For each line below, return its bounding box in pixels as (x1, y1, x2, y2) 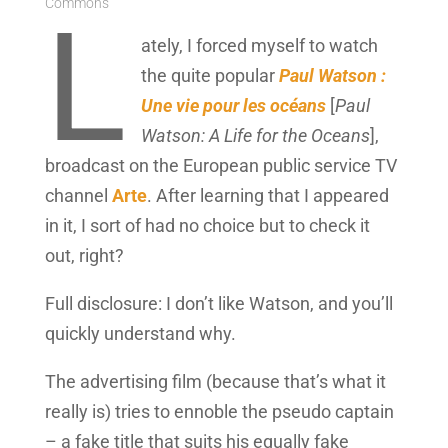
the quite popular (140, 64, 279, 86)
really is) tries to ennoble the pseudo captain (44, 400, 394, 422)
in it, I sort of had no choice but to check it (44, 214, 370, 236)
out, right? (44, 244, 124, 266)
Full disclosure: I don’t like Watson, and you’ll (44, 292, 393, 314)
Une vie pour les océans (140, 94, 326, 116)
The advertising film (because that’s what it (44, 370, 386, 392)
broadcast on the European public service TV (44, 154, 397, 176)
